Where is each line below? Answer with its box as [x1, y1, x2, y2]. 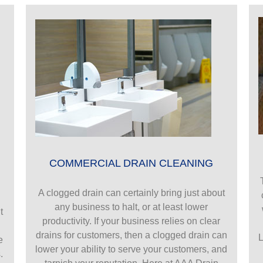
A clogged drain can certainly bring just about [38, 187, 225, 198]
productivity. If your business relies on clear [42, 215, 221, 226]
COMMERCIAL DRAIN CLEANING [49, 157, 214, 169]
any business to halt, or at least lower [55, 201, 208, 212]
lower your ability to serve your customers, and [35, 244, 228, 254]
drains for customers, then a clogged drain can [35, 230, 227, 240]
